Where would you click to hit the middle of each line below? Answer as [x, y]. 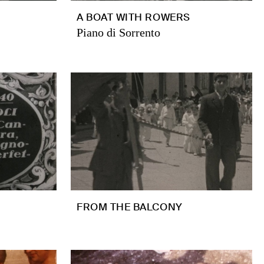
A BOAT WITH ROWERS [133, 17]
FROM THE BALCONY [130, 207]
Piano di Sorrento [118, 32]
